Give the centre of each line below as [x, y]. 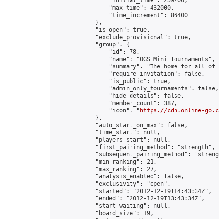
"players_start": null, [112, 140]
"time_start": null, [107, 132]
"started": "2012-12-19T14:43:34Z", [133, 191]
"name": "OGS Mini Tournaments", [135, 59]
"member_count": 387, [116, 103]
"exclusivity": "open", [112, 184]
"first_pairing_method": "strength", [135, 147]
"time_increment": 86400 [121, 15]
